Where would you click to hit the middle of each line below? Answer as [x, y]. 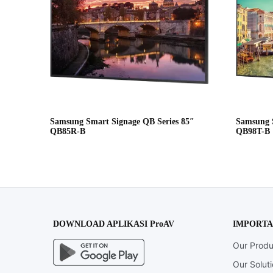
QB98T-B [253, 132]
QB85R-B [68, 132]
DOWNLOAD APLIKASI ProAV [114, 224]
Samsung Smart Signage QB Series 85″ [122, 122]
